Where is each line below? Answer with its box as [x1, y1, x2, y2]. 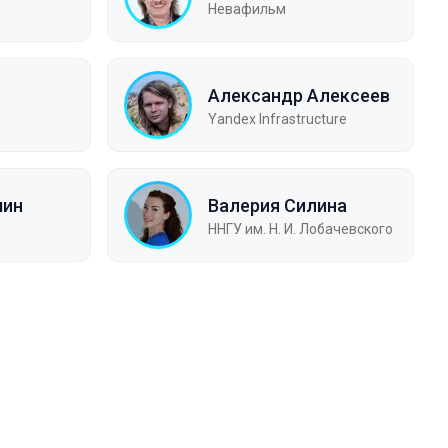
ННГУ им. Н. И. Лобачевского [208, 220, 393, 237]
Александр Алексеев [208, 84, 390, 106]
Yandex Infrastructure [208, 110, 347, 127]
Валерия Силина [208, 194, 347, 216]
